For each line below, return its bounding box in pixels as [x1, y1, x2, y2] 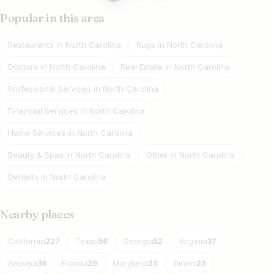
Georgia [123, 236, 154, 246]
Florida [62, 258, 88, 268]
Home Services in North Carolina [7, 128, 133, 138]
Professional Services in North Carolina [7, 84, 158, 94]
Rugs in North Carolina [136, 40, 223, 50]
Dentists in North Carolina [7, 172, 106, 182]
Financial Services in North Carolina [7, 106, 145, 116]
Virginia [178, 236, 207, 246]
